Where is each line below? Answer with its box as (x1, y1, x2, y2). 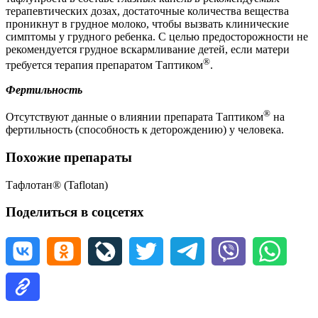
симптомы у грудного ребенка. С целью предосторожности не (6, 31, 308, 43)
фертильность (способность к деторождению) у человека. (6, 124, 284, 136)
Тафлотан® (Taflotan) (6, 178, 108, 191)
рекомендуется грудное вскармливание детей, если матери (6, 43, 290, 56)
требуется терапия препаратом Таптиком (6, 59, 203, 72)
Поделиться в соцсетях (6, 204, 144, 220)
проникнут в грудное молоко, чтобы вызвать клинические (6, 18, 289, 31)
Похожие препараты (6, 149, 132, 165)
